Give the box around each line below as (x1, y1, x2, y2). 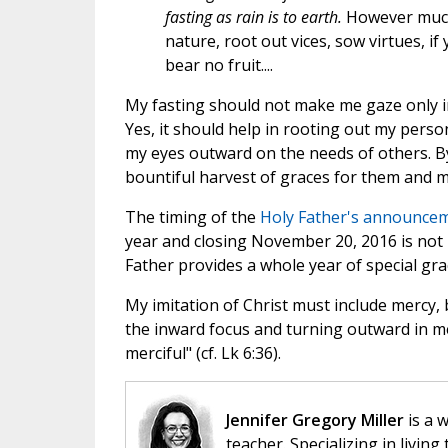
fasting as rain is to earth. (164, 6, 346, 29)
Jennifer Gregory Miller (225, 409, 404, 432)
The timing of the (124, 206, 260, 229)
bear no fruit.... (164, 54, 273, 77)
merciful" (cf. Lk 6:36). (124, 342, 285, 365)
